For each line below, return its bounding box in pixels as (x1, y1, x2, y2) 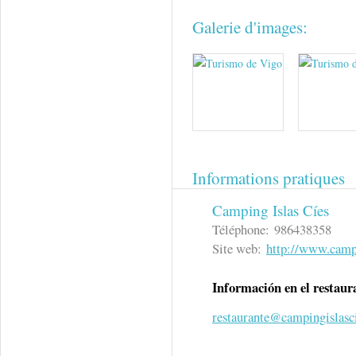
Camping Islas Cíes (212, 200, 329, 220)
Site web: (212, 239, 266, 257)
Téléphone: (212, 220, 274, 238)
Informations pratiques (192, 167, 345, 189)
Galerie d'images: (192, 16, 313, 38)
